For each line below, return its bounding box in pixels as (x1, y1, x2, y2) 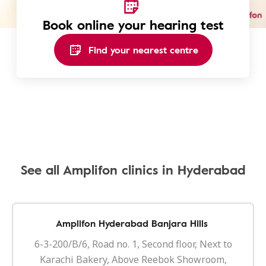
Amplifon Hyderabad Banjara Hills (56, 216, 208, 230)
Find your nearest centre (88, 43, 198, 57)
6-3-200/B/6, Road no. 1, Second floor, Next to (34, 237, 232, 251)
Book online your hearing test (42, 15, 224, 34)
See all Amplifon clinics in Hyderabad (20, 160, 246, 179)
